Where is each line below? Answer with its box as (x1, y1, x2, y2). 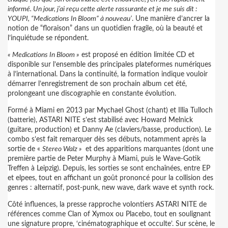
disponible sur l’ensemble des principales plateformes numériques (8, 61, 211, 68)
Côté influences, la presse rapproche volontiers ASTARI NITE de (8, 201, 207, 208)
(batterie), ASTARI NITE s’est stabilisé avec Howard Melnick (8, 117, 193, 124)
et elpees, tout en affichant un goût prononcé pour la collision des (8, 175, 213, 182)
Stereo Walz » (42, 146, 83, 153)
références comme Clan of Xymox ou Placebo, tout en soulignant (8, 211, 211, 218)
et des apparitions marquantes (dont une (83, 146, 213, 153)
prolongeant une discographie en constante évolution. (8, 90, 176, 97)
